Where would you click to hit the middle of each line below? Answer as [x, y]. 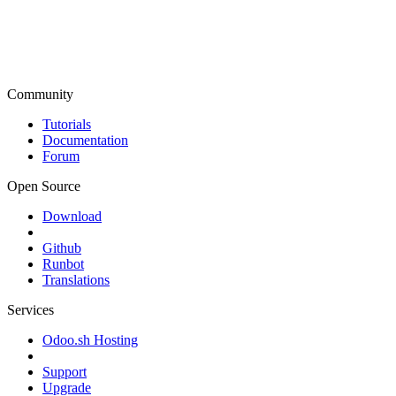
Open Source [44, 187]
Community [40, 95]
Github [62, 248]
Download [72, 217]
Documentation [85, 141]
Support [65, 372]
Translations [76, 280]
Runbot [63, 264]
